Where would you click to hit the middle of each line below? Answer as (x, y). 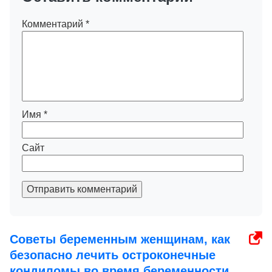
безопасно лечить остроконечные (113, 255)
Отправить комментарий (82, 189)
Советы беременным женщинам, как (120, 240)
